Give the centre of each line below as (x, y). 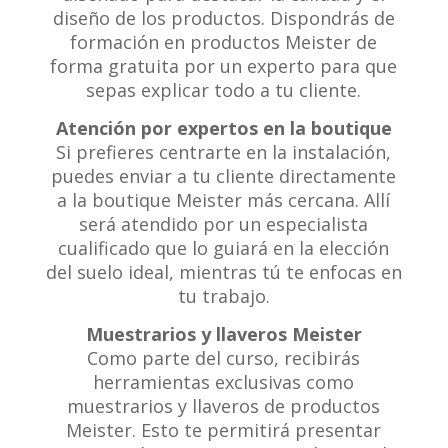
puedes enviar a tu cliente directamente (224, 175)
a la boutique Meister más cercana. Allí (224, 199)
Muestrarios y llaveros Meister (223, 333)
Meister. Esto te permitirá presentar (224, 429)
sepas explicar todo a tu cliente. (224, 89)
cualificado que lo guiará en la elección (224, 247)
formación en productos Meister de (224, 41)
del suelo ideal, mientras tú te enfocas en (223, 271)
